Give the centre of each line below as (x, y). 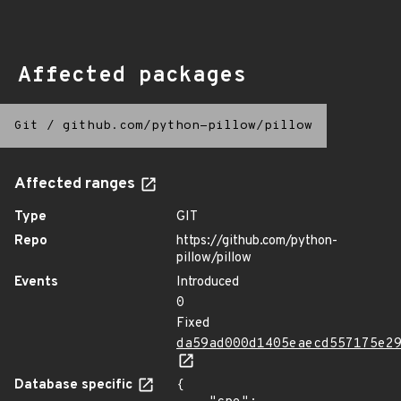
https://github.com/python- (257, 241)
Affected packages (132, 76)
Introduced (208, 282)
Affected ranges (77, 184)
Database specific (75, 385)
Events (36, 282)
